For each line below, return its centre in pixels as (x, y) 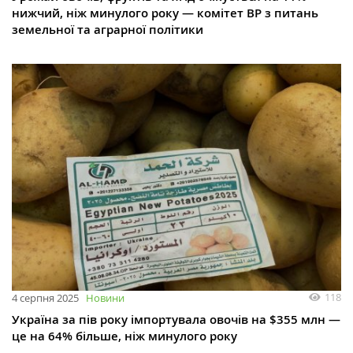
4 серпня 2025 (45, 297)
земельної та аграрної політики (108, 30)
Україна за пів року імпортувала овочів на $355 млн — (176, 319)
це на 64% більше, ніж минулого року (124, 336)
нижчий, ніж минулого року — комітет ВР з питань (165, 13)
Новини (105, 297)
